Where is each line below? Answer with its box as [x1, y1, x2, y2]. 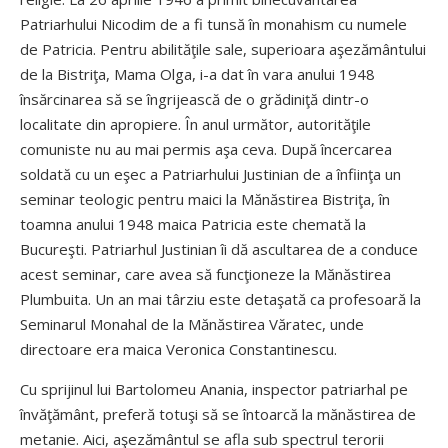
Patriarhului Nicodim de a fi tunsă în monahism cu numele [20, 14, 407, 34]
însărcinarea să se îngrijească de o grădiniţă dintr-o [20, 89, 369, 109]
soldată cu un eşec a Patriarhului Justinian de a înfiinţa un [20, 164, 401, 184]
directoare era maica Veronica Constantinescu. [20, 339, 337, 359]
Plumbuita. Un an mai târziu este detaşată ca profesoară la [20, 289, 421, 309]
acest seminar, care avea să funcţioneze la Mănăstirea [20, 264, 391, 284]
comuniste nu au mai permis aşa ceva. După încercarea [20, 139, 392, 159]
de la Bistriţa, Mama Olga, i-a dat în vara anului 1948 [20, 64, 375, 84]
